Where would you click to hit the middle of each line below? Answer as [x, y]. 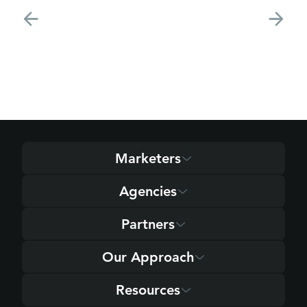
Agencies [148, 191]
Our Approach [148, 257]
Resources [148, 290]
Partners [148, 224]
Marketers [148, 158]
